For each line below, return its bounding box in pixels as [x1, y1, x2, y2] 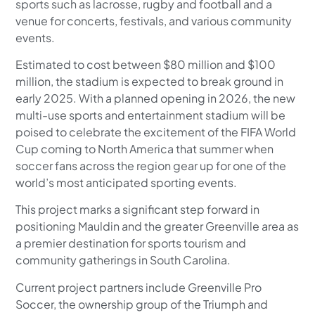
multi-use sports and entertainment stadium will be [15, 107, 286, 122]
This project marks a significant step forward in [15, 202, 260, 217]
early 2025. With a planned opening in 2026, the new [15, 90, 296, 105]
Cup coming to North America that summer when [15, 141, 274, 156]
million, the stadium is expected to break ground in [15, 73, 284, 89]
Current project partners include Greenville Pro [15, 279, 262, 295]
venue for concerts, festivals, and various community [15, 13, 292, 28]
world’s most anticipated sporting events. [15, 174, 238, 190]
